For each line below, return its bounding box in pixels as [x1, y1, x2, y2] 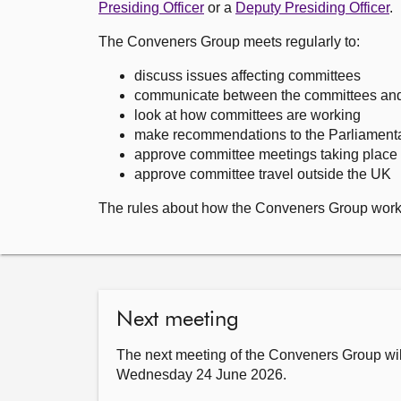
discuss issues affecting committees [134, 68, 361, 83]
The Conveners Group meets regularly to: [98, 34, 360, 49]
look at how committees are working [134, 107, 364, 123]
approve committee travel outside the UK [134, 166, 391, 182]
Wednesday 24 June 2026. [116, 367, 286, 382]
